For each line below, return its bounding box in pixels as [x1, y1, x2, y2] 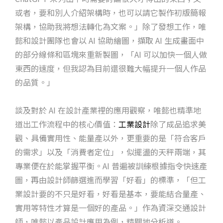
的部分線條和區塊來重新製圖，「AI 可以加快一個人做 [15, 48, 207, 60]
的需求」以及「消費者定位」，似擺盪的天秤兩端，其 [15, 145, 206, 158]
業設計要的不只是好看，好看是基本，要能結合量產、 [15, 187, 206, 200]
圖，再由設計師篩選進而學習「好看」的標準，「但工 [15, 173, 206, 186]
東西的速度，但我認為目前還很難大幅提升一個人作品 [15, 62, 206, 74]
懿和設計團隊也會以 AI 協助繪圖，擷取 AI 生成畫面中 [15, 34, 204, 46]
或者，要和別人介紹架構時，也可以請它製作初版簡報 [15, 6, 206, 18]
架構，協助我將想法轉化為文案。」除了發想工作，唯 [15, 20, 206, 32]
